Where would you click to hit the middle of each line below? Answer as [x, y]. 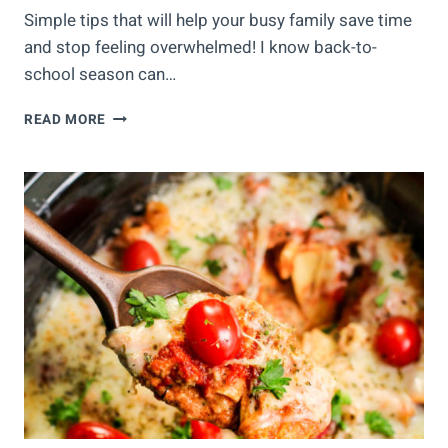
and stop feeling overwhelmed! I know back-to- [200, 48]
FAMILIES [137, 219]
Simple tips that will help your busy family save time [218, 21]
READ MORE [65, 120]
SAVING [131, 135]
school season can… [100, 75]
